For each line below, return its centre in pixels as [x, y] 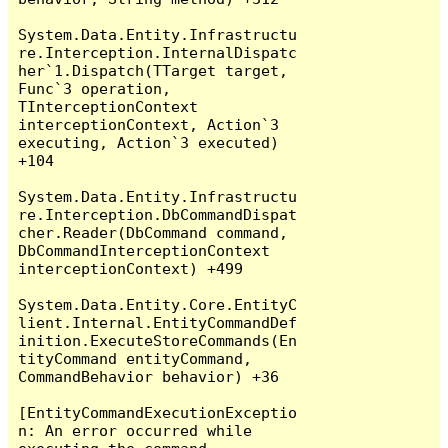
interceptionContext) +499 [131, 268]
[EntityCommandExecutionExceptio [158, 412]
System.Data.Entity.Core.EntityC [158, 304]
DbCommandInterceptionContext [144, 250]
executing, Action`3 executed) [149, 142]
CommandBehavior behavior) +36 [149, 376]
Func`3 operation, [95, 88]
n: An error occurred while [135, 430]
